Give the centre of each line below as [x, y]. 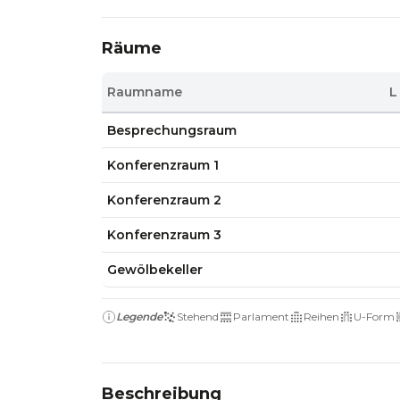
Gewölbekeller [155, 270]
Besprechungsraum [172, 130]
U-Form [374, 317]
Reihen [321, 317]
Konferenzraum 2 [165, 200]
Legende [139, 317]
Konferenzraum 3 [165, 235]
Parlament [261, 317]
